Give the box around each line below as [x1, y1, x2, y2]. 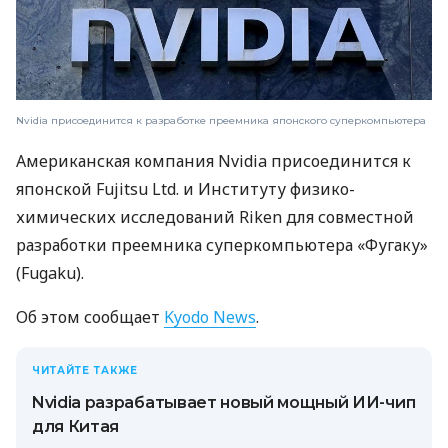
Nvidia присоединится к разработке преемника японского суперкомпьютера [16, 114, 426, 128]
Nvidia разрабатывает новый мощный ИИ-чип [32, 393, 416, 413]
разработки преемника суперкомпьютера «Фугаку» [16, 234, 428, 257]
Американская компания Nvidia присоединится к [16, 150, 411, 173]
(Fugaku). [16, 262, 84, 285]
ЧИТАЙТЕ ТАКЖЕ [32, 364, 138, 378]
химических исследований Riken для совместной [16, 206, 414, 229]
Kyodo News [164, 306, 256, 329]
